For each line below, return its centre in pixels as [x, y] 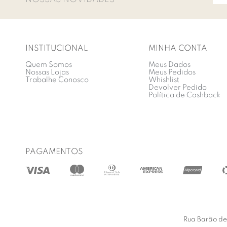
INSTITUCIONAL [57, 49]
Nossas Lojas [47, 72]
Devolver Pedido [178, 88]
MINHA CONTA [178, 49]
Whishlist [164, 80]
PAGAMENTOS [54, 152]
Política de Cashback [184, 95]
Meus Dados [169, 65]
